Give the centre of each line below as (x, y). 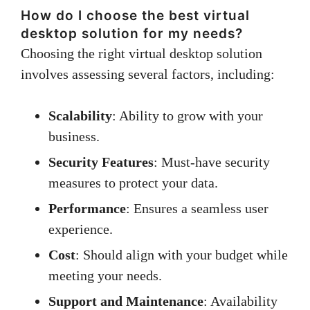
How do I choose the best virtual (135, 16)
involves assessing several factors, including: (148, 74)
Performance (87, 209)
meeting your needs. (105, 276)
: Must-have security (212, 162)
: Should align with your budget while (182, 255)
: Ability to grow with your (188, 116)
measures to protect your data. (133, 183)
